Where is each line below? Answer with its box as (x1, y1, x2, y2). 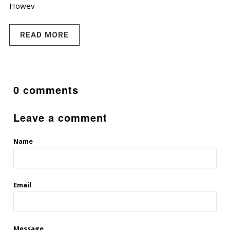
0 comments (13, 82, 79, 98)
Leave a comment (13, 110, 108, 125)
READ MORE (20, 30, 69, 40)
